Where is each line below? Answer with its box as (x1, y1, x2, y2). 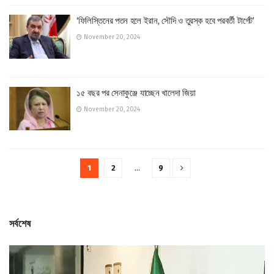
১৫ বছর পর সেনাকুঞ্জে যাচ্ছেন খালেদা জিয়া (76, 87, 196, 98)
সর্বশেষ (9, 218, 31, 229)
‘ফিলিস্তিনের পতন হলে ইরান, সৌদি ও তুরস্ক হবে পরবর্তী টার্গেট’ (76, 15, 254, 26)
